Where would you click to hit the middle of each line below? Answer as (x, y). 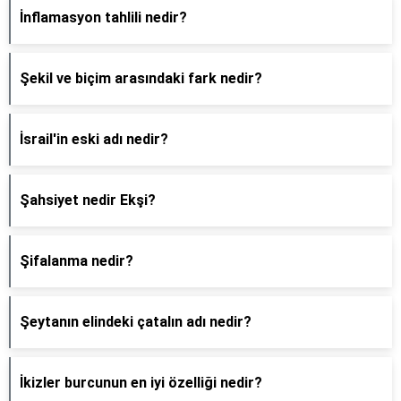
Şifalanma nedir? (77, 261)
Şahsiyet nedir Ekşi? (88, 200)
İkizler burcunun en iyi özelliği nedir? (141, 383)
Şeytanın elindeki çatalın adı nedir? (136, 322)
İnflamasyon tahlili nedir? (103, 17)
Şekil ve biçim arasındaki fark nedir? (141, 78)
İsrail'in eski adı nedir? (94, 139)
